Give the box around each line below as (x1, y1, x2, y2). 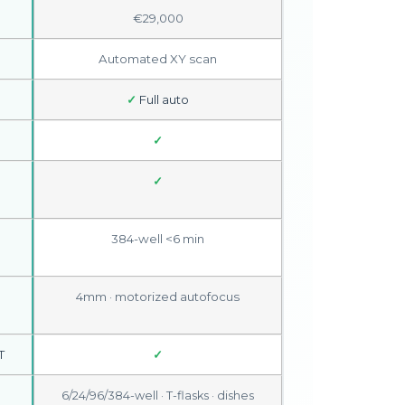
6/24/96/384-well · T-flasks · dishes (61, 389, 254, 402)
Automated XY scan (99, 52, 217, 66)
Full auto (137, 92, 189, 107)
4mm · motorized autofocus (76, 289, 240, 304)
